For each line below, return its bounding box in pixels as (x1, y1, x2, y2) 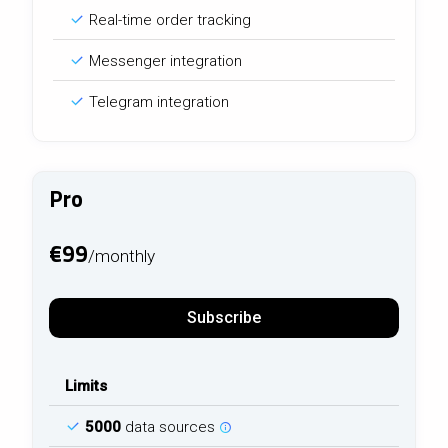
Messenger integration (85, 52, 242, 71)
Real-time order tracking (85, 11, 251, 30)
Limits (65, 376, 107, 395)
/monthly (88, 246, 155, 267)
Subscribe (187, 307, 261, 327)
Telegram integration (85, 93, 229, 112)
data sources (121, 417, 219, 436)
